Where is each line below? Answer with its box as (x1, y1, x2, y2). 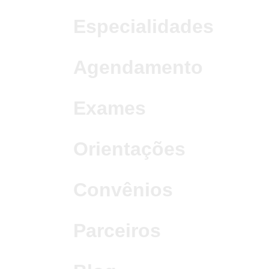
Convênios (73, 179, 173, 201)
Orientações (73, 138, 186, 160)
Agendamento (73, 56, 203, 78)
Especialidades (73, 16, 214, 37)
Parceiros (73, 220, 161, 241)
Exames (73, 97, 146, 119)
